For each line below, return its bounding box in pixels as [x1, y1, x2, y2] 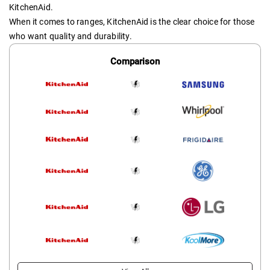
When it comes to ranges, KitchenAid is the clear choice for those [9, 17, 255, 27]
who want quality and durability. [9, 31, 132, 42]
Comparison [110, 55, 160, 67]
